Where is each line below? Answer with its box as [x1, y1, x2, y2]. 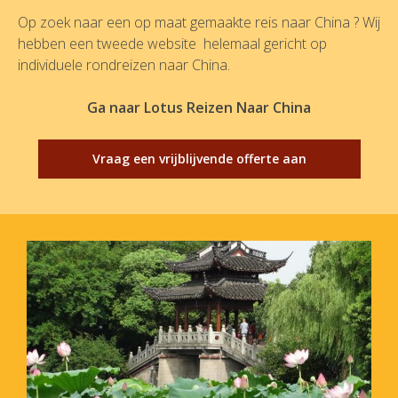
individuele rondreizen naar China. [18, 55, 230, 75]
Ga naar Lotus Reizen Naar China [87, 98, 311, 117]
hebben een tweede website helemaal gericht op [18, 34, 327, 53]
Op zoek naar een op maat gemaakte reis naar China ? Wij [18, 12, 380, 32]
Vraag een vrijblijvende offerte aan [92, 150, 306, 167]
